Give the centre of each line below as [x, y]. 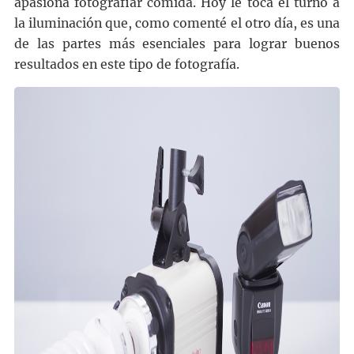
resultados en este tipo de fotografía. [126, 65]
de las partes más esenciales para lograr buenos [177, 44]
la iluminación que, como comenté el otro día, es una [177, 24]
